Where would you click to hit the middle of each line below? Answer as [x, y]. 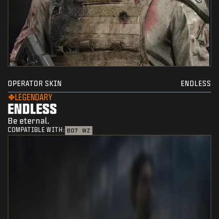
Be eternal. [29, 121]
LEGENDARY [34, 97]
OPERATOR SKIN [35, 84]
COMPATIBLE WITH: [36, 130]
